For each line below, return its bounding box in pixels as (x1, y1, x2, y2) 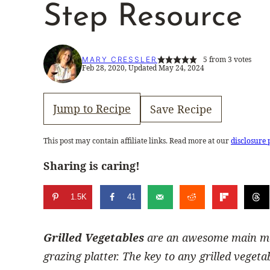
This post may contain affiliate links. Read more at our (43, 136, 231, 146)
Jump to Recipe (53, 101, 131, 116)
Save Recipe (150, 101, 212, 116)
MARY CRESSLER (82, 55, 157, 64)
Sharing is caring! (43, 159, 140, 174)
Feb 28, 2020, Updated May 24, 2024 (82, 63, 204, 74)
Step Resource (43, 2, 242, 34)
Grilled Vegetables (43, 230, 144, 245)
